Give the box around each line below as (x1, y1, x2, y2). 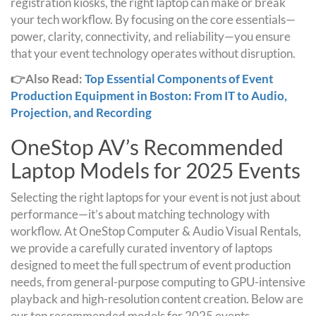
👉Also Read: (11, 71, 85, 86)
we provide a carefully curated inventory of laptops (11, 240, 272, 255)
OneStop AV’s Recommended (11, 133, 284, 159)
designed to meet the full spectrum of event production (11, 257, 291, 272)
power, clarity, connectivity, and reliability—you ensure (11, 28, 291, 44)
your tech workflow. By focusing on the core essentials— (11, 11, 296, 27)
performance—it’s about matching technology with (11, 206, 269, 221)
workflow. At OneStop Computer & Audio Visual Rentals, (11, 223, 301, 238)
